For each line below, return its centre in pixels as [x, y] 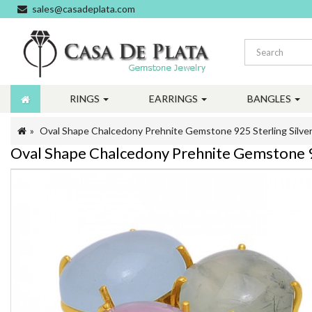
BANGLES [270, 99]
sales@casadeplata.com [84, 9]
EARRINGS [174, 99]
